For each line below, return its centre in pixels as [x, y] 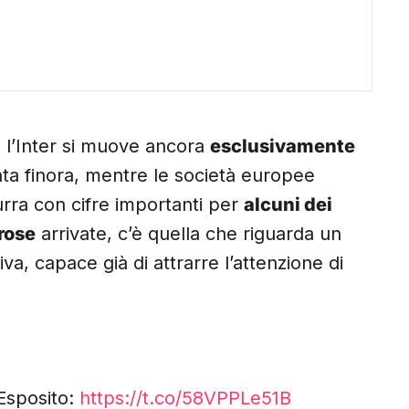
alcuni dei [288, 205]
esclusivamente [283, 147]
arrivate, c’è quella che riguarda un [189, 234]
